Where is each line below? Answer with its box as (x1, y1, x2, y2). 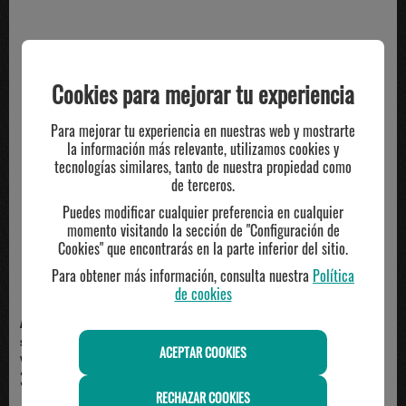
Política (313, 264, 354, 286)
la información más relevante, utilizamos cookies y (67, 137, 339, 159)
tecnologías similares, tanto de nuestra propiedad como (54, 155, 352, 178)
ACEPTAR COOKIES (159, 342, 246, 362)
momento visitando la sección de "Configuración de (66, 218, 340, 241)
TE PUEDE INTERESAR (62, 35, 344, 63)
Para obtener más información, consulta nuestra (52, 264, 313, 286)
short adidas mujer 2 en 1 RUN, (214, 333, 370, 350)
